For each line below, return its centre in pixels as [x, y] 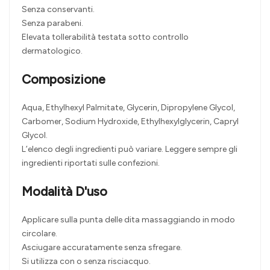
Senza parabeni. [52, 24]
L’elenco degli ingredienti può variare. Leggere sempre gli [130, 149]
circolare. [39, 234]
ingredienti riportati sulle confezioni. [91, 163]
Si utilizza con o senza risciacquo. [86, 262]
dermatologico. [52, 51]
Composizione [64, 80]
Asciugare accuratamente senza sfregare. [102, 248]
